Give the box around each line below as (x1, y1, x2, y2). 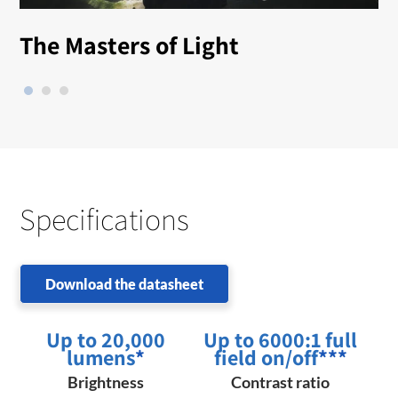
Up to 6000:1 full (203, 325, 358, 354)
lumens (67, 343, 136, 372)
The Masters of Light (20, 28, 240, 62)
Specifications (20, 199, 190, 240)
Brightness (68, 372, 145, 393)
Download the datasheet (45, 275, 204, 293)
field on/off (213, 343, 318, 372)
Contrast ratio (231, 372, 330, 393)
